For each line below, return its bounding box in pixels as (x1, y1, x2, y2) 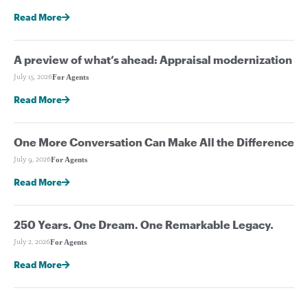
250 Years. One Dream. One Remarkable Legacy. (14, 217, 274, 231)
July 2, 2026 (14, 238, 50, 246)
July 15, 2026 (14, 73, 52, 81)
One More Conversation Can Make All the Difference (14, 135, 294, 148)
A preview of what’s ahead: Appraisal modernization (14, 52, 292, 66)
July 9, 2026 (14, 155, 51, 164)
